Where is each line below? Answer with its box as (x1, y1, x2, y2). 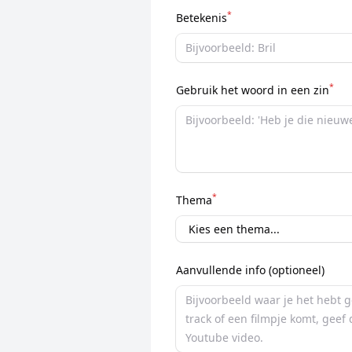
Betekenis (176, 9, 227, 25)
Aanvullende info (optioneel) (176, 262, 324, 277)
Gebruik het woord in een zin (176, 82, 329, 97)
